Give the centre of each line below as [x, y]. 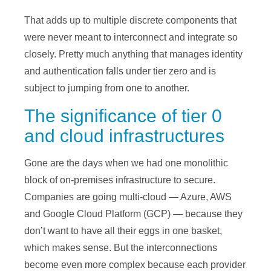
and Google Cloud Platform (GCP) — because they [133, 214]
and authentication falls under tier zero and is [120, 71]
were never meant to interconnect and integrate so [131, 38]
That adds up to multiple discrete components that [130, 21]
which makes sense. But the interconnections [121, 248]
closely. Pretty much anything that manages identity [133, 54]
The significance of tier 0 [123, 116]
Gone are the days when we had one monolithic [126, 163]
